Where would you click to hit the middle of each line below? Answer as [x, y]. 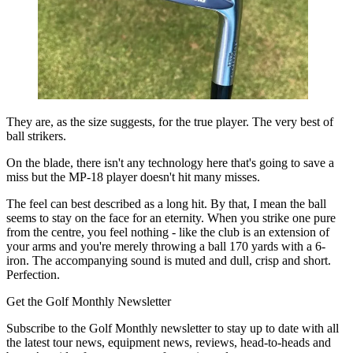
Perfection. [33, 274]
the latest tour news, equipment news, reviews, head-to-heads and [169, 342]
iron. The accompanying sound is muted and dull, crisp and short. [169, 260]
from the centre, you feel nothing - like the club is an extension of [168, 232]
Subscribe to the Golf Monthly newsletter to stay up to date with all [173, 328]
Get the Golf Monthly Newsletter [89, 301]
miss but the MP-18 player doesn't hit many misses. [133, 176]
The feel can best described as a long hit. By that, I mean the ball [166, 203]
